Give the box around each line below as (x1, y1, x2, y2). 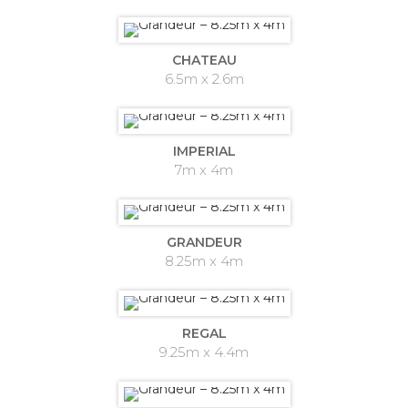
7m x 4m (175, 161, 233, 178)
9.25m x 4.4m (159, 343, 249, 361)
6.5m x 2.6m (164, 70, 244, 87)
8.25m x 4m (165, 252, 243, 270)
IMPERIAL (172, 143, 236, 159)
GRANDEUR (166, 234, 242, 250)
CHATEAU (171, 52, 237, 68)
